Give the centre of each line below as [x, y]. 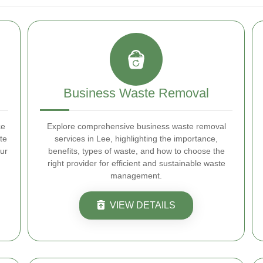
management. [136, 176]
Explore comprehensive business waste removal [136, 126]
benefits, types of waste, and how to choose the [136, 151]
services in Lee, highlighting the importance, [136, 139]
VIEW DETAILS [143, 205]
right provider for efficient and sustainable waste [136, 163]
